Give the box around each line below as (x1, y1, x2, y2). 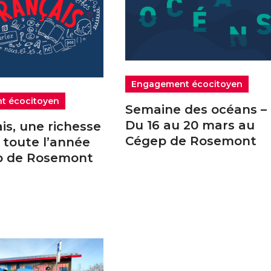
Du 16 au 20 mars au (125, 118, 255, 133)
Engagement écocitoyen (131, 79, 243, 90)
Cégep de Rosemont (125, 134, 256, 149)
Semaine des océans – (125, 102, 267, 117)
